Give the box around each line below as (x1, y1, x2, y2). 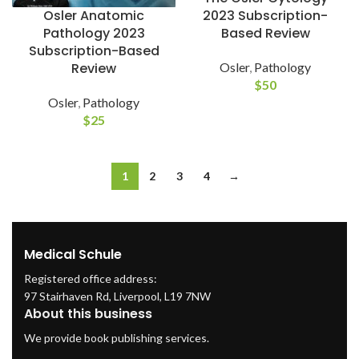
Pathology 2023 (42, 23, 145, 42)
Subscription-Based (28, 41, 159, 60)
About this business (24, 304, 152, 323)
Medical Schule (24, 244, 122, 264)
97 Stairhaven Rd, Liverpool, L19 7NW (24, 288, 211, 303)
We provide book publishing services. (24, 330, 209, 345)
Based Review (220, 23, 310, 42)
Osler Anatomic (43, 6, 144, 25)
